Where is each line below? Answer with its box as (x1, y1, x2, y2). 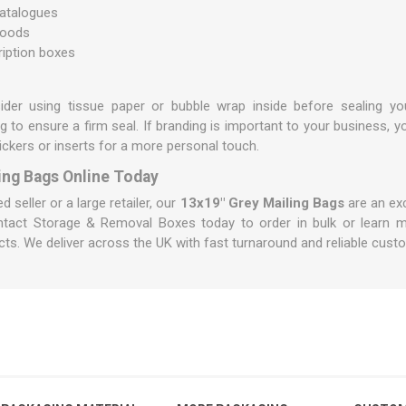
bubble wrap (170, 98, 246, 114)
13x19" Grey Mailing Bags (179, 195, 344, 211)
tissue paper (68, 98, 145, 114)
